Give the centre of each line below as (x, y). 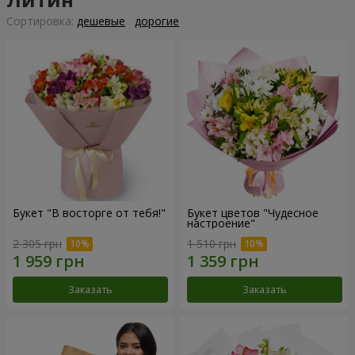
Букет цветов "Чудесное (253, 213)
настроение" (221, 223)
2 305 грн (37, 243)
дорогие (157, 21)
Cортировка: (42, 21)
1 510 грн (212, 243)
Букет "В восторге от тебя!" (89, 213)
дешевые (101, 21)
